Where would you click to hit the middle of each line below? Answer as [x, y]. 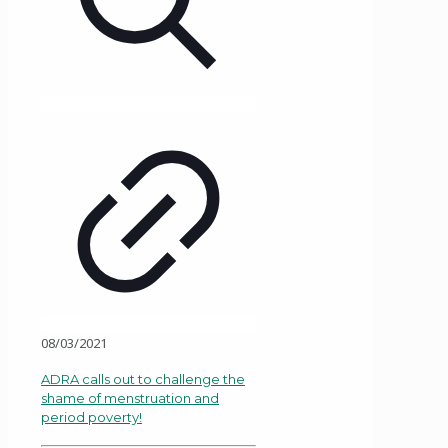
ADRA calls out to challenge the [143, 379]
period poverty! [91, 417]
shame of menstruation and [130, 398]
